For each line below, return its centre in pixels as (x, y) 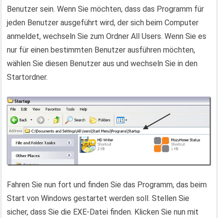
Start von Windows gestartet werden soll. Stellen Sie (98, 198)
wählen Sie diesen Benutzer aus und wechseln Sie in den (102, 64)
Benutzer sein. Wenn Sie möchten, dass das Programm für (106, 9)
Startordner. (27, 77)
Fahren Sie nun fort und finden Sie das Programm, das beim (107, 184)
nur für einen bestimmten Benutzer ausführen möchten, (101, 50)
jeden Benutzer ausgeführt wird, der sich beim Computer (103, 23)
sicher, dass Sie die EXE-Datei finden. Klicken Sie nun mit (103, 212)
